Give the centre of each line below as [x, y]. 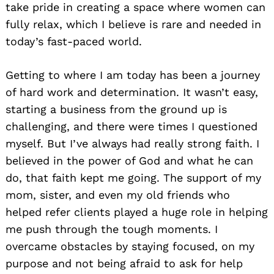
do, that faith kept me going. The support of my [133, 178]
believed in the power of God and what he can [129, 161]
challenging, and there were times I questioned [131, 127]
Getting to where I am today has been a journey [133, 75]
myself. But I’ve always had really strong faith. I [132, 144]
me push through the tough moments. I [112, 229]
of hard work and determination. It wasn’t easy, [132, 92]
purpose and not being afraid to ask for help [124, 264]
